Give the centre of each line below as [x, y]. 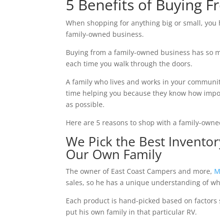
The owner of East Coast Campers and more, [140, 171]
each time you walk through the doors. [129, 63]
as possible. [85, 104]
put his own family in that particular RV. [132, 212]
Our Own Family [114, 154]
